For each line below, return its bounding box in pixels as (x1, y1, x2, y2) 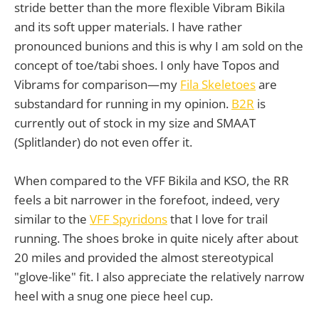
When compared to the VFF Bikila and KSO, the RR (14, 172, 289, 189)
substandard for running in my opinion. (14, 95, 231, 113)
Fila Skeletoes (180, 76, 256, 93)
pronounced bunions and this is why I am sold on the (14, 38, 303, 55)
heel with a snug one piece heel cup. (14, 288, 213, 305)
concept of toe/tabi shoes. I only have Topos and (14, 57, 279, 74)
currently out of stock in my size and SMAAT (14, 115, 256, 132)
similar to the (14, 211, 90, 228)
